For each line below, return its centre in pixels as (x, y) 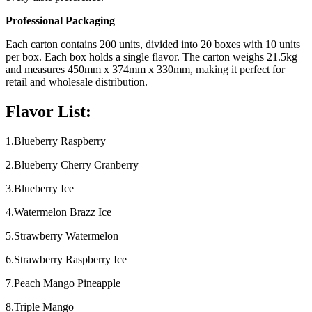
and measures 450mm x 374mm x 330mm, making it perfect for (145, 70)
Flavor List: (48, 112)
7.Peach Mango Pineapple (63, 283)
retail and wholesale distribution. (77, 82)
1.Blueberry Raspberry (56, 141)
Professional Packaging (60, 21)
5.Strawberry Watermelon (62, 236)
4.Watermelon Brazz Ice (58, 212)
